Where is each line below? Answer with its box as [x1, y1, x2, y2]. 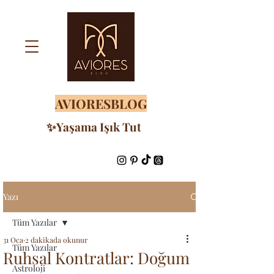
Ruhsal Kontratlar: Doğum [3, 247, 190, 268]
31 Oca [3, 235, 23, 245]
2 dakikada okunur [25, 235, 87, 245]
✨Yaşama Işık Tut [46, 119, 141, 135]
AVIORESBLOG [54, 95, 147, 112]
